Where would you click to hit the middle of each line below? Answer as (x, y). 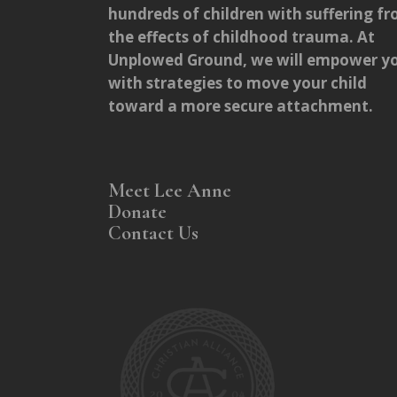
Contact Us (153, 233)
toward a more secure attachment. (241, 105)
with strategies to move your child (237, 82)
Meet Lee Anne (170, 190)
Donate (140, 211)
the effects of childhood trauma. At (241, 36)
